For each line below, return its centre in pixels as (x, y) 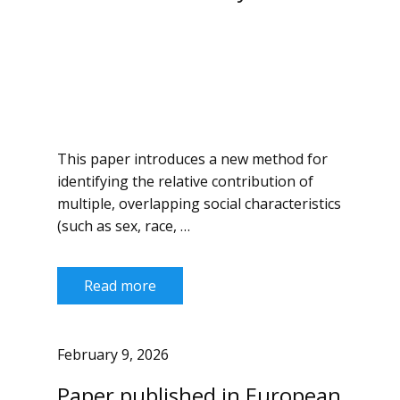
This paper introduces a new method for (192, 159)
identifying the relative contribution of (185, 181)
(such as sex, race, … (124, 226)
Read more (120, 286)
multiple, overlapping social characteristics (199, 204)
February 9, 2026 (113, 355)
